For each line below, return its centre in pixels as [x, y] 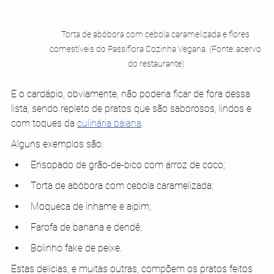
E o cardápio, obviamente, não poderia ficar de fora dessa [132, 94]
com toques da [44, 124]
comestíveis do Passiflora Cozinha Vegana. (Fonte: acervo [156, 49]
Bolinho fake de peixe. [76, 248]
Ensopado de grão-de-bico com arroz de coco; [128, 165]
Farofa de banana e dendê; [86, 228]
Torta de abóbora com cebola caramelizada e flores [156, 35]
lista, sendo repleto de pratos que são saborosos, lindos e [132, 109]
